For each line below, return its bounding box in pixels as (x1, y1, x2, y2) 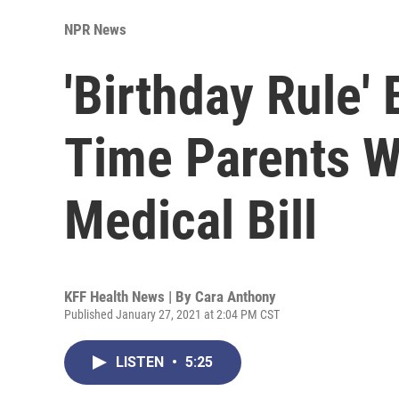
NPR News (64, 20, 126, 38)
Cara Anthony (195, 287, 276, 305)
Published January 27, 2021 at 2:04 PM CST (64, 306, 280, 322)
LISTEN (116, 353, 167, 370)
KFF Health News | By (64, 287, 195, 305)
